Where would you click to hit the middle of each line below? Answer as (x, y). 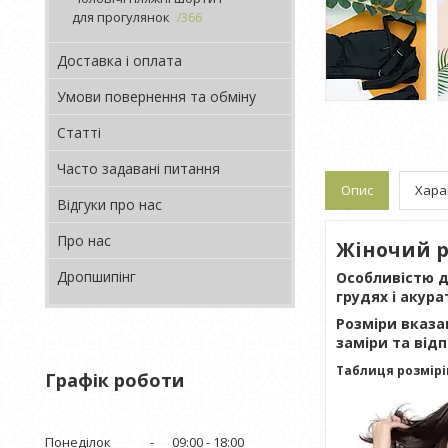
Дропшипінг (96, 276)
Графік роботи (114, 380)
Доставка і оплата (119, 60)
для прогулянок (121, 17)
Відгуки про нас (109, 204)
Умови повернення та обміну (156, 96)
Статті (79, 132)
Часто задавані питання (138, 168)
